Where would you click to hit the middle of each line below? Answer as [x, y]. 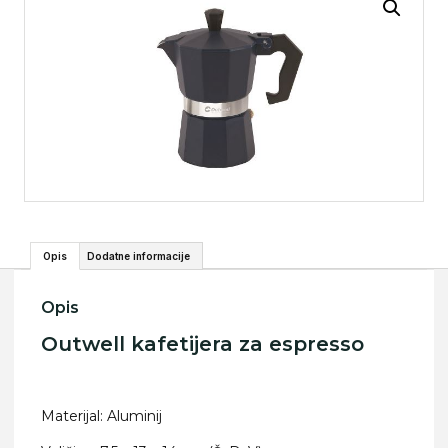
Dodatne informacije [138, 255]
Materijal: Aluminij [101, 416]
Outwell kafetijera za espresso [202, 343]
